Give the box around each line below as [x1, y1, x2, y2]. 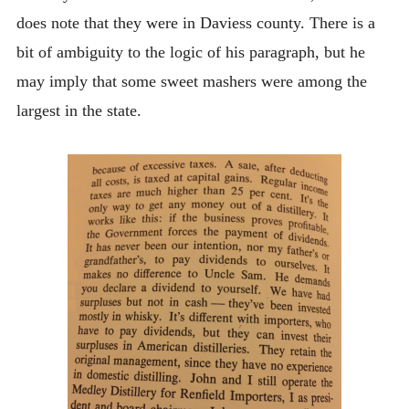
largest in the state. [16, 100, 142, 120]
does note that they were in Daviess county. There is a [16, 13, 375, 32]
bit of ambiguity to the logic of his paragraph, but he [16, 42, 365, 61]
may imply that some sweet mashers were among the [16, 71, 367, 90]
